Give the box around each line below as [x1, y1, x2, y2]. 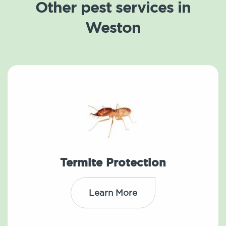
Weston [85, 17, 141, 38]
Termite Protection [60, 155, 166, 171]
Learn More [89, 187, 137, 198]
